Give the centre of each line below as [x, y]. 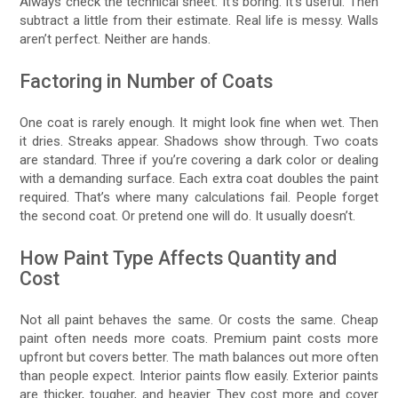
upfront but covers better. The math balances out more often [199, 357]
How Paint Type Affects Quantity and [179, 258]
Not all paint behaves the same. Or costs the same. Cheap [199, 319]
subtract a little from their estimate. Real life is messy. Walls [199, 20]
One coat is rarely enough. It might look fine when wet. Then [199, 122]
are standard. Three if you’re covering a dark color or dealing [199, 159]
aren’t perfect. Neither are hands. [115, 39]
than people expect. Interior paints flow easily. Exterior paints [199, 375]
